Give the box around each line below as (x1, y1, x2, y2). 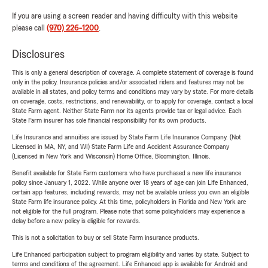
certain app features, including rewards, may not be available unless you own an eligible (12, 188, 249, 196)
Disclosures (12, 48, 65, 61)
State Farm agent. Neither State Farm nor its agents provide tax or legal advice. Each (12, 107, 242, 115)
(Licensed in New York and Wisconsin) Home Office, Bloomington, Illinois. (12, 153, 211, 160)
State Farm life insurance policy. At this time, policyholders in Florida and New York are (12, 198, 246, 206)
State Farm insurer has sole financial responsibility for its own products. (12, 117, 206, 124)
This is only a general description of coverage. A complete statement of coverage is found (12, 69, 254, 77)
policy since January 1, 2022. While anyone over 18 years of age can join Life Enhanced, (12, 179, 248, 187)
